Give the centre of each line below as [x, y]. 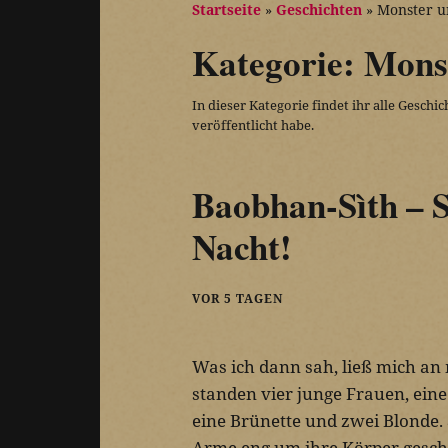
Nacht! [242, 247]
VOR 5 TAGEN [237, 299]
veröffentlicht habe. [253, 124]
